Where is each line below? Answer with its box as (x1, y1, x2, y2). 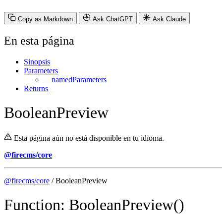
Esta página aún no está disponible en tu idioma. (14, 133, 164, 142)
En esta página (4, 34, 74, 47)
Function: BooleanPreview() (4, 195, 184, 214)
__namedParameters (44, 75, 107, 84)
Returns (24, 84, 48, 93)
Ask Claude (153, 15, 186, 23)
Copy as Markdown (18, 15, 73, 23)
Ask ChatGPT (93, 15, 133, 23)
